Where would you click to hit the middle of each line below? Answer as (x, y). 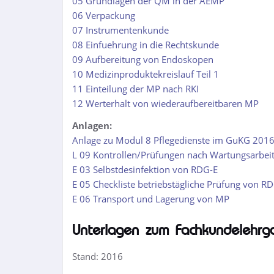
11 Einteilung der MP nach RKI (135, 89)
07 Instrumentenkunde (120, 30)
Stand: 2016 (98, 256)
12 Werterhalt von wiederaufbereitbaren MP (165, 103)
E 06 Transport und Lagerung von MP (151, 199)
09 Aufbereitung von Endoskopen (143, 59)
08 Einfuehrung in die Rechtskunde (146, 45)
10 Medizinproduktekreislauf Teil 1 (146, 74)
